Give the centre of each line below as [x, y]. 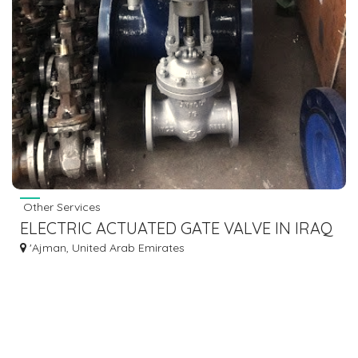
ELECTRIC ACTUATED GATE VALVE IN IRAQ [177, 228]
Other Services [60, 207]
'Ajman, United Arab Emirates [105, 247]
